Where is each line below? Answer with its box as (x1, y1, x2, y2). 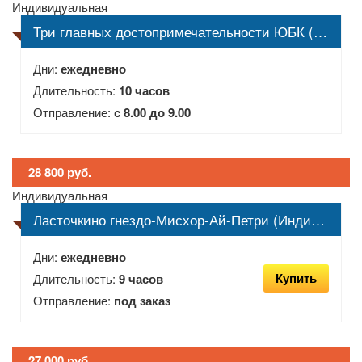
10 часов (119, 81, 170, 99)
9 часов (119, 269, 163, 288)
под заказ (114, 291, 170, 309)
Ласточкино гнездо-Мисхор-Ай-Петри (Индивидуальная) (311, 208, 325, 229)
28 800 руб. (28, 162, 91, 181)
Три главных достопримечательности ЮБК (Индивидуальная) (314, 20, 327, 41)
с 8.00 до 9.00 (114, 103, 191, 121)
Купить (276, 269, 317, 287)
